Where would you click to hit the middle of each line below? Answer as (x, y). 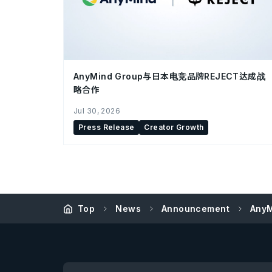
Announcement (195, 208)
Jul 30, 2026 (97, 110)
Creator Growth (174, 127)
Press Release (107, 127)
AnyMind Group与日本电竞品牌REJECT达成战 (170, 76)
